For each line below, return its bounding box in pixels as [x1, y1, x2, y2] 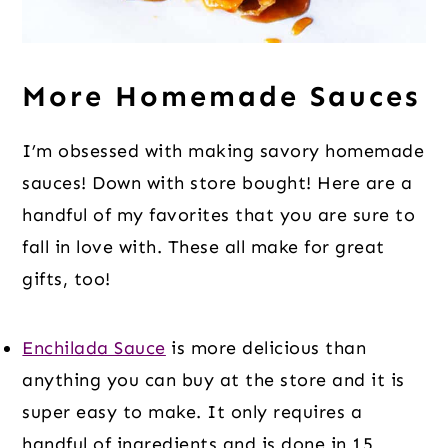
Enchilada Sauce [22, 336, 166, 359]
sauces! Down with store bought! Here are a [22, 171, 413, 194]
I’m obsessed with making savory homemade [22, 139, 425, 162]
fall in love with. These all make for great [22, 235, 385, 258]
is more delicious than [165, 336, 367, 359]
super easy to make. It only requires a [22, 400, 363, 423]
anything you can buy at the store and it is [22, 368, 405, 391]
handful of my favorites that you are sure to [22, 203, 416, 226]
